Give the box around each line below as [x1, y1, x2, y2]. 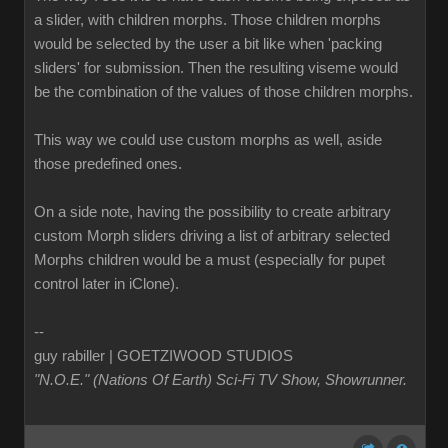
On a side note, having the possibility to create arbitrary [34, 204, 391, 220]
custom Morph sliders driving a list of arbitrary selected [34, 228, 390, 244]
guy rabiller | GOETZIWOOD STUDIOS [34, 348, 293, 364]
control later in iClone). [34, 276, 179, 292]
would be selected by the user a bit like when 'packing [34, 36, 382, 52]
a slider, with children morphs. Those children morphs [34, 12, 381, 28]
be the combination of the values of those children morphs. [34, 84, 413, 100]
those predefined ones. [34, 156, 182, 172]
